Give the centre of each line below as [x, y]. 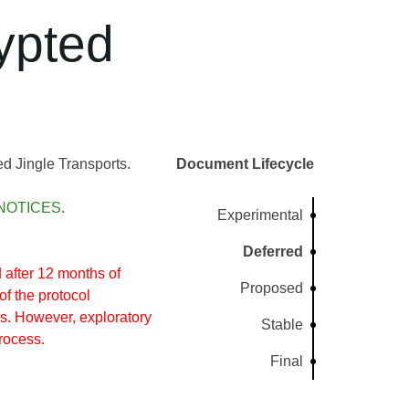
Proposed [272, 288]
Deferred [273, 252]
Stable [283, 325]
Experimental [261, 215]
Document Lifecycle [245, 164]
